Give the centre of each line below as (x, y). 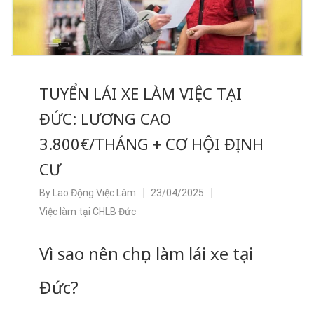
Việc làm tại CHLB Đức (88, 211)
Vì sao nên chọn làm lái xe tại (146, 253)
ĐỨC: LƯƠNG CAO (105, 118)
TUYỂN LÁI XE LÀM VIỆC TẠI (141, 93)
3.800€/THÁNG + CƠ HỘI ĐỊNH (151, 143)
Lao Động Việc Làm (94, 192)
